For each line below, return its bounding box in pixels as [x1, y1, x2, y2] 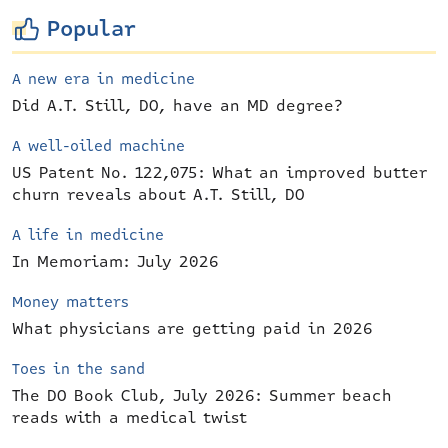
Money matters [12, 291, 129, 313]
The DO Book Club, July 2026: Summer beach [12, 384, 392, 408]
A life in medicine [12, 224, 164, 246]
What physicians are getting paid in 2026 [12, 317, 373, 341]
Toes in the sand [12, 358, 145, 380]
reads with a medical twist [12, 406, 247, 430]
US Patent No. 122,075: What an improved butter [12, 161, 427, 185]
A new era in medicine [12, 68, 195, 90]
